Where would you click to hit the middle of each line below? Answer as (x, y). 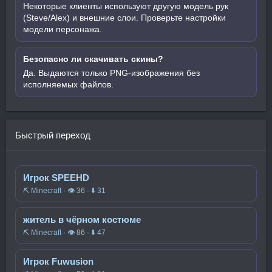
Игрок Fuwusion (58, 261)
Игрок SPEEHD (56, 178)
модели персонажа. (63, 29)
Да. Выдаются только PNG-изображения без (111, 73)
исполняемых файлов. (68, 84)
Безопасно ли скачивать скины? (93, 59)
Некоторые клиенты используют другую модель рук (126, 6)
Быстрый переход (53, 135)
